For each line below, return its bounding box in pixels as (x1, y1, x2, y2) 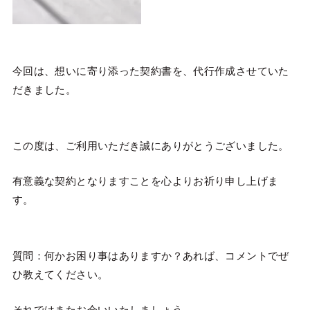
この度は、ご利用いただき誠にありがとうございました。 (12, 139, 289, 152)
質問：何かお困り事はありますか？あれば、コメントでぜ (12, 249, 289, 262)
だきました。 (12, 83, 77, 95)
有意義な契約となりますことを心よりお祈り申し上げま (12, 174, 279, 187)
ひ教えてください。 (12, 268, 109, 280)
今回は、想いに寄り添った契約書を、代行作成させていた (12, 64, 289, 77)
